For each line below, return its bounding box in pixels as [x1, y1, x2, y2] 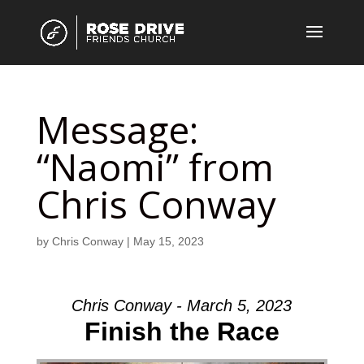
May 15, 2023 [132, 235, 204, 248]
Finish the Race [84, 317, 279, 346]
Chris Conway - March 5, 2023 [71, 297, 292, 314]
